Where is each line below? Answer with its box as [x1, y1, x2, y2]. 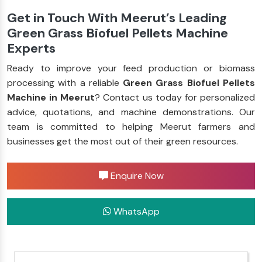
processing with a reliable [7, 76, 123, 89]
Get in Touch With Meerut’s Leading [7, 9, 227, 26]
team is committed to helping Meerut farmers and [7, 120, 255, 133]
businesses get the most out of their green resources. [7, 135, 238, 147]
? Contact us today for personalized [95, 91, 256, 104]
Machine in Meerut [7, 91, 95, 104]
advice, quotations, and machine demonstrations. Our [7, 105, 255, 118]
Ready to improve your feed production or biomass [7, 61, 255, 74]
